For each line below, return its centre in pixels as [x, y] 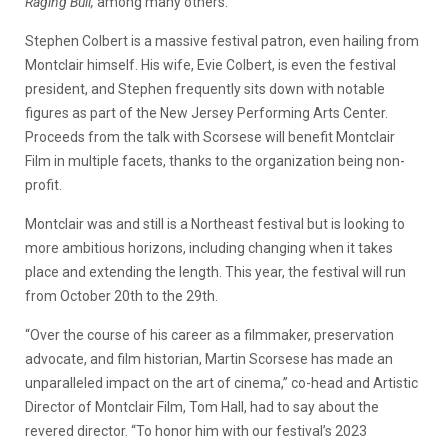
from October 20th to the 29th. [123, 295]
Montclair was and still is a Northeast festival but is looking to [215, 223]
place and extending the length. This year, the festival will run [215, 271]
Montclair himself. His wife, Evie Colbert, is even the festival [210, 64]
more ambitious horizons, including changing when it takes [209, 247]
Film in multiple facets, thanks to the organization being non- [215, 160]
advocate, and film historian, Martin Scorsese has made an [209, 358]
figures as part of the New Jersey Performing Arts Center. [206, 112]
